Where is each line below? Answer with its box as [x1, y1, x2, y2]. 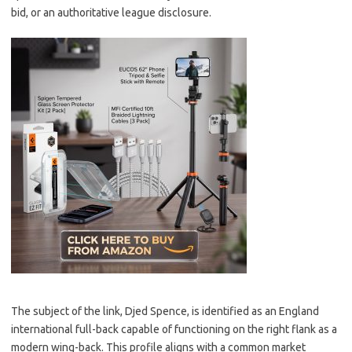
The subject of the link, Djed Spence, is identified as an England [11, 305, 319, 317]
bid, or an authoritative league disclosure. [11, 6, 211, 19]
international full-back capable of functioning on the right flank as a [11, 323, 337, 335]
